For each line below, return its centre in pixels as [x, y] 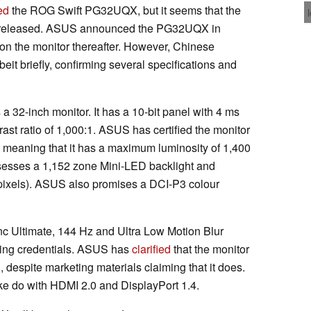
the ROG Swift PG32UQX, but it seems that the [125, 10]
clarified [151, 249]
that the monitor [210, 249]
